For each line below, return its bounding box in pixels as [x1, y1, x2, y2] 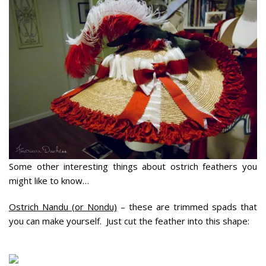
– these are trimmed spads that [117, 200, 257, 213]
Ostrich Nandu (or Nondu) [9, 200, 117, 213]
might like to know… [9, 174, 89, 186]
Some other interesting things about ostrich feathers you [9, 160, 257, 172]
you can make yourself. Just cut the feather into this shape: [9, 214, 249, 227]
